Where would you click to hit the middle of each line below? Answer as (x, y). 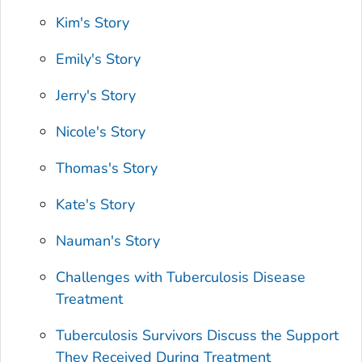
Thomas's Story (107, 168)
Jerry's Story (96, 95)
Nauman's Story (108, 240)
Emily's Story (99, 59)
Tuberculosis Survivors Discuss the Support (198, 335)
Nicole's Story (101, 131)
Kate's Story (96, 204)
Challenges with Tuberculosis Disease (181, 277)
